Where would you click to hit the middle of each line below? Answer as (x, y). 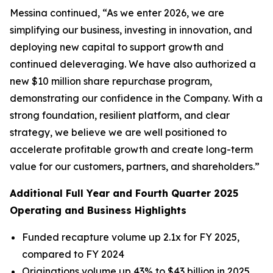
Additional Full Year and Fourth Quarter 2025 (124, 193)
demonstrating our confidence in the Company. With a (136, 98)
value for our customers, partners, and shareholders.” (135, 166)
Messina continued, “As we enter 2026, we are (117, 13)
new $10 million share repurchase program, (111, 81)
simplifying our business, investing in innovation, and (131, 30)
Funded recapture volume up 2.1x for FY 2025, (131, 237)
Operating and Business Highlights (98, 210)
